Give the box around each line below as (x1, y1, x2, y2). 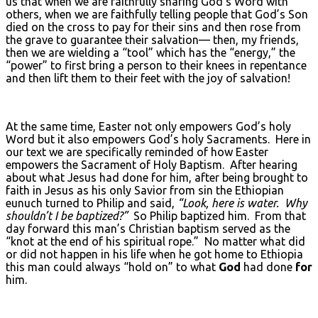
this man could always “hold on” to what (6, 260, 219, 273)
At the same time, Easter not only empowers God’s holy (6, 119, 291, 133)
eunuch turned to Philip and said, (6, 196, 177, 209)
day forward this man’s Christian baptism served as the (6, 221, 290, 235)
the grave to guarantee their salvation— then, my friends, (6, 33, 299, 46)
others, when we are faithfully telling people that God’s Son (6, 7, 308, 21)
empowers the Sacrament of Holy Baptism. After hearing (6, 158, 297, 171)
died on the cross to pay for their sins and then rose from (6, 20, 301, 33)
